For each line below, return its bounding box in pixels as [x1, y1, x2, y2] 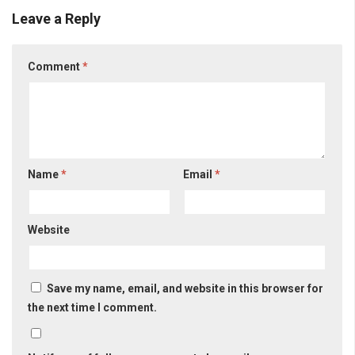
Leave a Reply [12, 10, 101, 27]
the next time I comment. [28, 301, 157, 314]
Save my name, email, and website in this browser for [47, 282, 323, 295]
